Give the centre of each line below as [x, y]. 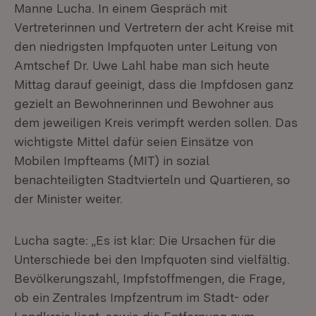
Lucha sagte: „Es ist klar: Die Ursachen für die [145, 240]
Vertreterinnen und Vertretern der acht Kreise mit [154, 27]
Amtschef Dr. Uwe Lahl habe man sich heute [142, 65]
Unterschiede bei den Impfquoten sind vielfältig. [152, 259]
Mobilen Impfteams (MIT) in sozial [112, 160]
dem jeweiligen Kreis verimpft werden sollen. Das [156, 122]
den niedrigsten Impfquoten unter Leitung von [146, 46]
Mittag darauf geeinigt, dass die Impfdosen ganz [154, 84]
